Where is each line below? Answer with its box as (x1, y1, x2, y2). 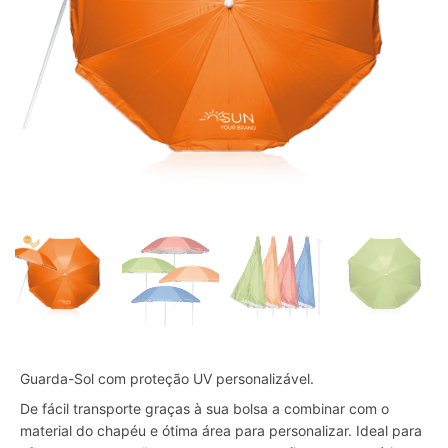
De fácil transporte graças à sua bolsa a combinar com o (20, 400, 389, 418)
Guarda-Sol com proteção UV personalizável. (20, 370, 314, 388)
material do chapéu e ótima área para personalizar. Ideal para (20, 422, 422, 440)
